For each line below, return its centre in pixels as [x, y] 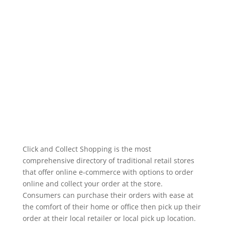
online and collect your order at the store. [92, 184]
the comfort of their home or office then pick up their [111, 207]
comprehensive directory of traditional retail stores [108, 160]
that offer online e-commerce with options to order [108, 172]
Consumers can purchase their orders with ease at [108, 195]
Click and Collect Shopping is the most [87, 149]
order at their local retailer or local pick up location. [109, 218]
